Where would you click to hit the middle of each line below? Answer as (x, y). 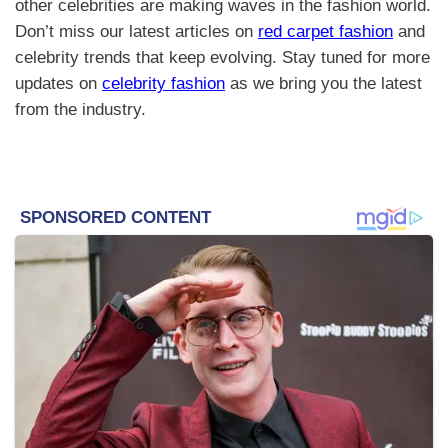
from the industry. (80, 110)
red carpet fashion (325, 32)
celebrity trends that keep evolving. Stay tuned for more (222, 58)
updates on (58, 84)
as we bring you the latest (323, 84)
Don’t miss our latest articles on (136, 32)
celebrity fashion (163, 84)
